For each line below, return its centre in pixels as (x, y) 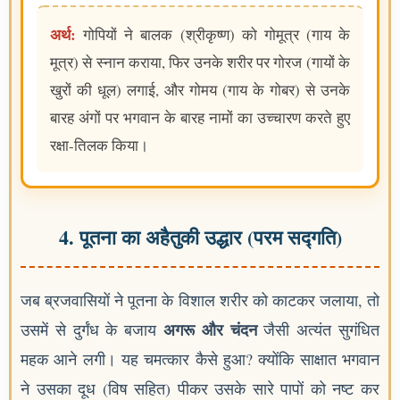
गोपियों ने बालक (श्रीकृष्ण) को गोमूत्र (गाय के (213, 35)
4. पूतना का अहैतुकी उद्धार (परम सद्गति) (200, 237)
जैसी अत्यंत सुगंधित (318, 330)
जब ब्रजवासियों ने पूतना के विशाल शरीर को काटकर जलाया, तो (200, 300)
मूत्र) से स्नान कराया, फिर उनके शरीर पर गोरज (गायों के (200, 62)
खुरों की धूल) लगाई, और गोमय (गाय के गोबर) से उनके (200, 90)
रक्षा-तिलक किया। (99, 146)
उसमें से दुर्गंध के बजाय (92, 330)
